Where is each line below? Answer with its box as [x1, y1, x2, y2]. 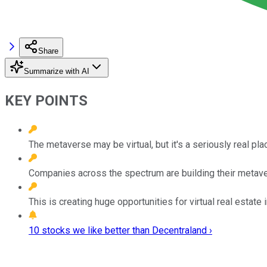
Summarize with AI [24, 66, 89, 76]
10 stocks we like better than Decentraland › [29, 224, 212, 236]
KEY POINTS [5, 92, 88, 109]
